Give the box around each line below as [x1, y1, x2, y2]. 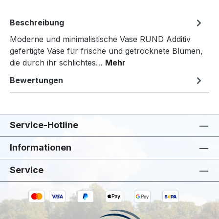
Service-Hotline [10, 120, 78, 131]
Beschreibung [10, 18, 64, 28]
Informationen [10, 142, 71, 153]
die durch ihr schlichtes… [10, 58, 105, 68]
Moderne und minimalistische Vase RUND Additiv [10, 34, 191, 44]
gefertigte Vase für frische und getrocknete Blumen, [10, 46, 203, 56]
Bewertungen [10, 75, 63, 86]
